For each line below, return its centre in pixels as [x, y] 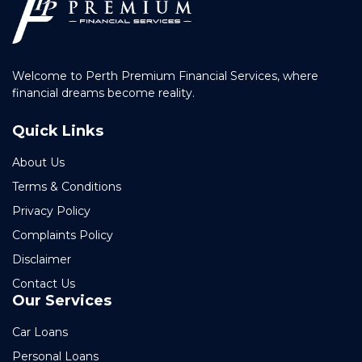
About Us [38, 162]
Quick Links [58, 130]
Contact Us [44, 283]
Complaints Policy [63, 235]
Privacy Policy [51, 210]
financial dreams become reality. [103, 93]
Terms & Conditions [67, 186]
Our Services [62, 300]
